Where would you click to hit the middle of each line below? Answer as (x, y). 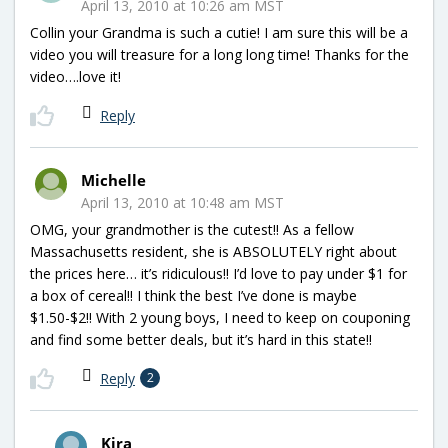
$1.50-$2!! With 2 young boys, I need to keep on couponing (220, 317)
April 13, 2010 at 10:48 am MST (182, 202)
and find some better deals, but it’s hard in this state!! (201, 339)
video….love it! (75, 76)
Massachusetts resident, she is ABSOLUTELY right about (213, 251)
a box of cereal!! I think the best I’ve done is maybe (193, 295)
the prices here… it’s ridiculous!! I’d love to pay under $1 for (218, 273)
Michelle (113, 179)
